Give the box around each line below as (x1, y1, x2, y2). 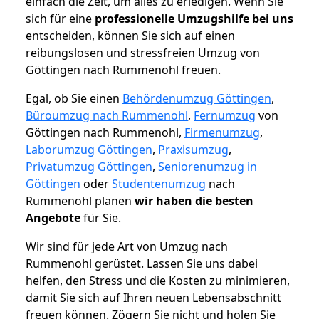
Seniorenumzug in (158, 159, 257, 175)
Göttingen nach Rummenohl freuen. (26, 62, 221, 78)
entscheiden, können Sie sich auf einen (26, 28, 235, 44)
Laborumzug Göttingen (26, 142, 152, 158)
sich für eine (26, 11, 95, 27)
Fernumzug (194, 108, 256, 124)
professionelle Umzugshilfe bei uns (95, 11, 293, 27)
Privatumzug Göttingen (26, 159, 152, 175)
